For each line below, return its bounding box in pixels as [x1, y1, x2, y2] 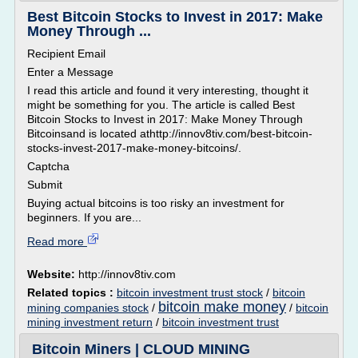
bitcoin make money [158, 299, 286, 315]
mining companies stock [27, 301, 149, 314]
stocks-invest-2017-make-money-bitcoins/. [27, 141, 241, 154]
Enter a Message [27, 66, 113, 78]
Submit [27, 178, 62, 191]
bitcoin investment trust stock [117, 286, 263, 299]
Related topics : [27, 286, 117, 299]
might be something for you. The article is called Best [27, 98, 295, 111]
